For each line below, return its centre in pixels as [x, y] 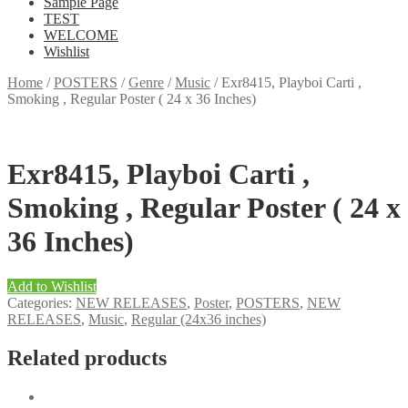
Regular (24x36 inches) [199, 319]
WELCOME [81, 35]
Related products [87, 357]
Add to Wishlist [52, 286]
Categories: [41, 302]
